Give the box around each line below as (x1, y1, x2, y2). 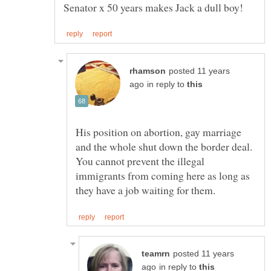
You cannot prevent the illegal (76, 154, 204, 169)
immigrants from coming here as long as (76, 168, 250, 183)
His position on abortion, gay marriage (76, 125, 241, 140)
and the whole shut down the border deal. (76, 139, 252, 154)
